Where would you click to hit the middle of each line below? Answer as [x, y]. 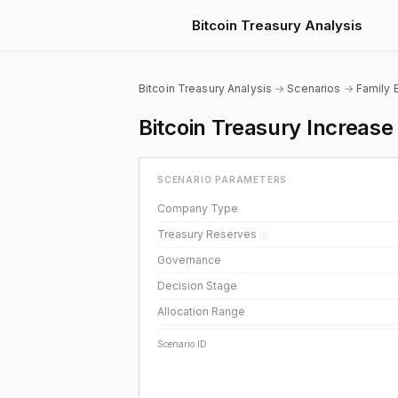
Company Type [198, 208]
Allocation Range [201, 311]
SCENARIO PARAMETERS [223, 179]
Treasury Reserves [208, 234]
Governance [189, 260]
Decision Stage [197, 286]
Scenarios [314, 88]
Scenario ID [182, 344]
